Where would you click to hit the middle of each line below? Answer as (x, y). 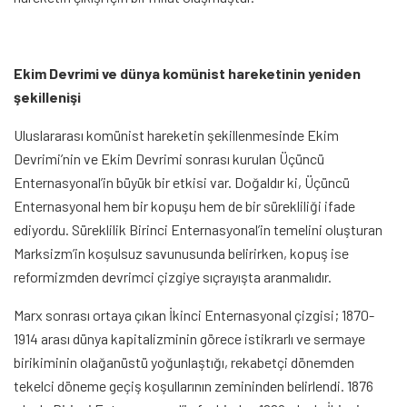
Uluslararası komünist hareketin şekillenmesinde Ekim (176, 135)
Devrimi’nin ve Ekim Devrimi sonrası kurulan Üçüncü (169, 159)
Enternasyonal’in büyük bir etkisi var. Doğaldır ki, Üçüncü (182, 182)
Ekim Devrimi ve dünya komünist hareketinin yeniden (187, 73)
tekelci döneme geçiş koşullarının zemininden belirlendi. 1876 (194, 386)
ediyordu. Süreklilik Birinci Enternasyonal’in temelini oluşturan (198, 229)
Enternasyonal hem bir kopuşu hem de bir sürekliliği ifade (184, 206)
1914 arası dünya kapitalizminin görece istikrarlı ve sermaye (189, 338)
